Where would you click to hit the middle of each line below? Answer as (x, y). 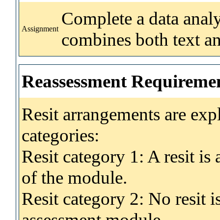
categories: (60, 135)
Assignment (40, 28)
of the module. (74, 177)
